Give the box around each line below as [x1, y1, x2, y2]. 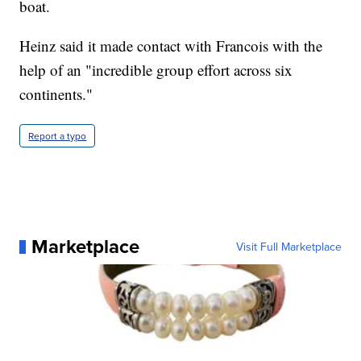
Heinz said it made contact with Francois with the [19, 35, 323, 56]
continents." [19, 84, 93, 105]
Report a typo [28, 129, 87, 143]
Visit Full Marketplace [235, 239, 342, 255]
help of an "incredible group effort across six [19, 60, 293, 81]
